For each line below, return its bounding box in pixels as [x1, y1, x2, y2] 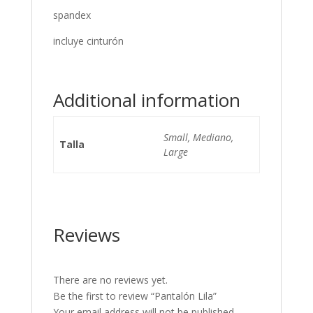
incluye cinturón [52, 34, 124, 48]
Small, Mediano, [163, 131, 233, 144]
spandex [52, 8, 91, 22]
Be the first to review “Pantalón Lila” [52, 289, 217, 303]
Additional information [52, 87, 240, 112]
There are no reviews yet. [52, 273, 168, 286]
